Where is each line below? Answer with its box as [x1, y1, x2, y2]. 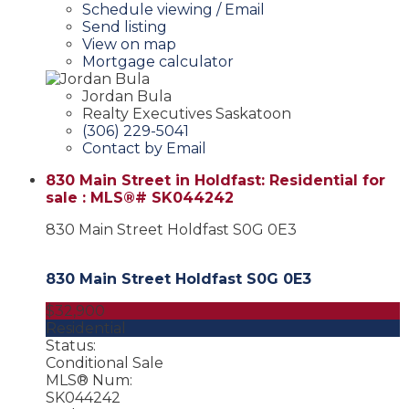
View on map [82, 35, 176, 53]
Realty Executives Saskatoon [82, 104, 291, 122]
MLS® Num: [46, 371, 132, 389]
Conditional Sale [46, 353, 163, 372]
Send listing [82, 17, 167, 36]
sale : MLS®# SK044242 [46, 188, 234, 206]
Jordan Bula [82, 87, 172, 105]
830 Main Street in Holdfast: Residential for [46, 171, 385, 189]
